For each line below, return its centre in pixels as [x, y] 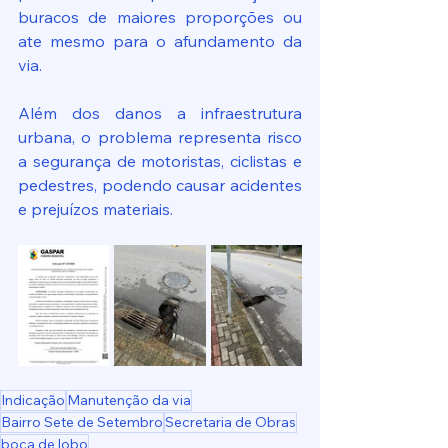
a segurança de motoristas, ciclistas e [160, 161]
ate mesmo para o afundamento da [160, 41]
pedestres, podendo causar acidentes [160, 185]
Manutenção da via [129, 400]
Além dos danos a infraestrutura [160, 113]
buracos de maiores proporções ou [160, 17]
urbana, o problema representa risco [160, 137]
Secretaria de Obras [230, 422]
